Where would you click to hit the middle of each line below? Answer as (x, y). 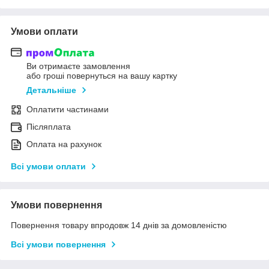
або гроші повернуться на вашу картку (102, 76)
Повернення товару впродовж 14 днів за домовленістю (119, 225)
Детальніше (51, 90)
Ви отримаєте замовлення (78, 66)
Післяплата (49, 127)
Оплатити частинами (68, 110)
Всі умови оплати (48, 167)
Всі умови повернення (58, 245)
